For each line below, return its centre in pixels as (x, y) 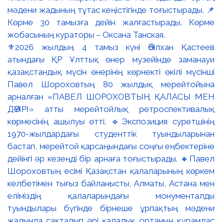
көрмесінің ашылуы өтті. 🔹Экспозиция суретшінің (111, 121)
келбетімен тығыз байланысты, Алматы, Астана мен (111, 183)
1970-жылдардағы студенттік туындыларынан (111, 134)
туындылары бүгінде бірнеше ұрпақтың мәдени (111, 208)
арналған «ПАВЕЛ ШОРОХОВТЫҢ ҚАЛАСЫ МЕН (111, 97)
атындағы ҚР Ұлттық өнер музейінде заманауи (111, 59)
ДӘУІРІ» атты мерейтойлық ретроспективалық (111, 109)
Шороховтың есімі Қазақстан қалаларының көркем (111, 171)
